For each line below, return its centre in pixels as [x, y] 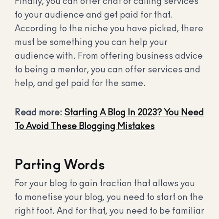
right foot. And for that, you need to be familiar [109, 211]
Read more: [39, 113]
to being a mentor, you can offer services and [108, 70]
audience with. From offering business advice [109, 56]
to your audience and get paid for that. [94, 15]
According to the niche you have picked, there [109, 29]
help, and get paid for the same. [80, 84]
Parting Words [60, 165]
